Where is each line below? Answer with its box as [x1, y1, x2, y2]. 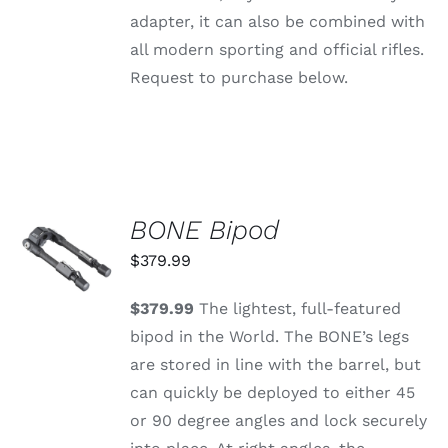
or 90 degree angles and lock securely [130, 411, 428, 431]
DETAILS [34, 284, 95, 300]
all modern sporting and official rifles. [130, 40, 425, 60]
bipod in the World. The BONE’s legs [130, 327, 410, 347]
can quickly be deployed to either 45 [130, 383, 416, 403]
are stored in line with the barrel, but [130, 355, 422, 375]
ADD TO [39, 225, 95, 241]
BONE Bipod [130, 214, 280, 246]
